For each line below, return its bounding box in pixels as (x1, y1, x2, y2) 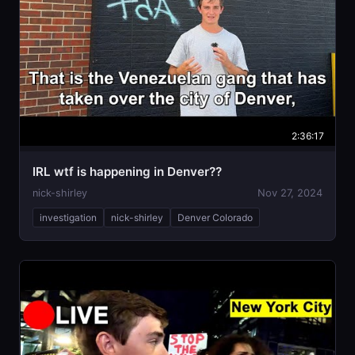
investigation (40, 212, 97, 224)
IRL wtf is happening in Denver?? (32, 164, 222, 180)
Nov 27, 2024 (258, 187, 323, 200)
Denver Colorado (177, 212, 253, 224)
